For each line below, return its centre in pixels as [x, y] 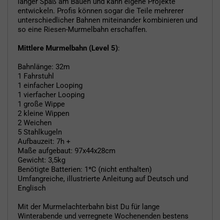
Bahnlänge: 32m [44, 67]
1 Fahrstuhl [36, 76]
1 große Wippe [41, 104]
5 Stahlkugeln [40, 132]
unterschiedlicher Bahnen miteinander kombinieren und [108, 20]
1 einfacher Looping [50, 85]
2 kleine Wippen [43, 113]
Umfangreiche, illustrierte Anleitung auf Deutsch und [103, 179]
